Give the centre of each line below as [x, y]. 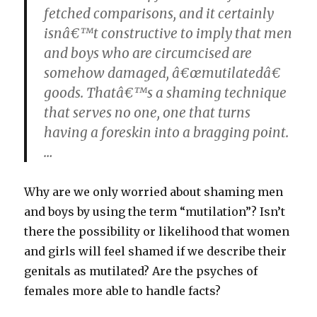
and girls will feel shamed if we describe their [156, 251]
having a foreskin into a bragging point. [167, 132]
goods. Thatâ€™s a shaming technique [166, 93]
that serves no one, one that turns [148, 113]
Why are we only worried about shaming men [154, 192]
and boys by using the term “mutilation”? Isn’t [155, 212]
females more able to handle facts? [123, 291]
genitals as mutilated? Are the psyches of [141, 271]
